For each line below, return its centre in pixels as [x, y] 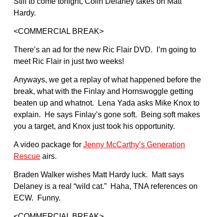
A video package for [48, 144]
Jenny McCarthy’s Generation [134, 144]
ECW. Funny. [37, 198]
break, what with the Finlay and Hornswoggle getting [103, 91]
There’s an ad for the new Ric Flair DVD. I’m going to [105, 49]
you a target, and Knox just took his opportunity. [94, 126]
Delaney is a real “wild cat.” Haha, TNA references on [106, 186]
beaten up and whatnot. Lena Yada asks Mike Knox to [107, 103]
